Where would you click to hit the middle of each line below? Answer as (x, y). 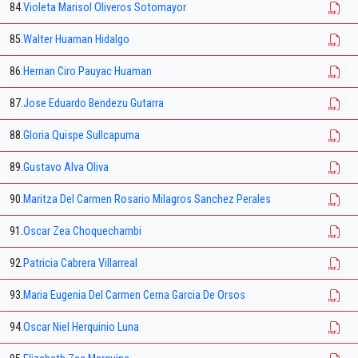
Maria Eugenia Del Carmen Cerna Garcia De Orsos (134, 296)
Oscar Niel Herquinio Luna (81, 328)
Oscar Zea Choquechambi (82, 232)
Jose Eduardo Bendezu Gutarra (93, 104)
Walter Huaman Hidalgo (76, 40)
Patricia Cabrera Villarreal (80, 264)
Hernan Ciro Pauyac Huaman (88, 72)
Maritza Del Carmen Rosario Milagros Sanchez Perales (147, 200)
